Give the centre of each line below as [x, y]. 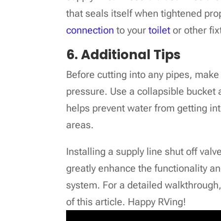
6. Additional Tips [124, 55]
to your [131, 30]
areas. [80, 125]
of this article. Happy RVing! [126, 202]
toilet [160, 30]
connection [90, 30]
